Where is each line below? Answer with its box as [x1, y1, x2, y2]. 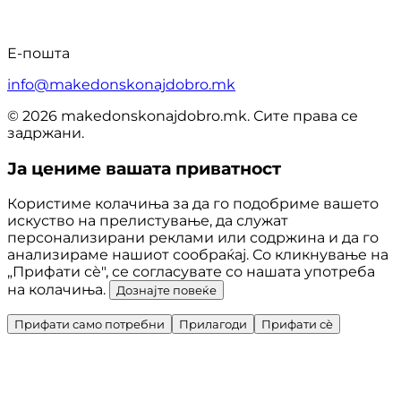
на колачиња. [7, 281, 109, 299]
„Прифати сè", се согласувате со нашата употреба [7, 263, 375, 281]
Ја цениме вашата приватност [7, 158, 281, 179]
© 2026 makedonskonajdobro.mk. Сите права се [7, 107, 358, 125]
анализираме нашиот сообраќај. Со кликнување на [7, 246, 388, 264]
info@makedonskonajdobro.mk [7, 76, 235, 94]
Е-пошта [7, 45, 70, 63]
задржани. [7, 124, 84, 142]
